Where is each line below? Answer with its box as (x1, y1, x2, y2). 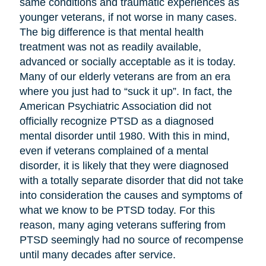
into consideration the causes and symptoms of (19, 189, 242, 202)
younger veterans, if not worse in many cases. (19, 11, 237, 24)
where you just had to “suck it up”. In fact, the (19, 85, 232, 98)
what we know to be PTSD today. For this (19, 204, 215, 217)
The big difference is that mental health (19, 26, 204, 39)
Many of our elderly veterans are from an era (19, 71, 230, 83)
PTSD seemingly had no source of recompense (19, 234, 243, 246)
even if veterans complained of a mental (19, 145, 208, 157)
